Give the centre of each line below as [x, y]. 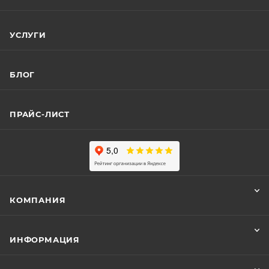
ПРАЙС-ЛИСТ [40, 114]
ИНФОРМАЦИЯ [45, 240]
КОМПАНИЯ [38, 200]
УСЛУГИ [28, 35]
